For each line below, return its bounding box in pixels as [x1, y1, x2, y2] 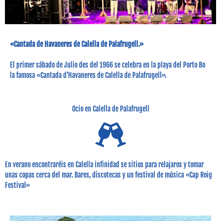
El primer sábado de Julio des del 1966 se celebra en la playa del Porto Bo [10, 61, 205, 70]
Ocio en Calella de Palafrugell [72, 105, 149, 113]
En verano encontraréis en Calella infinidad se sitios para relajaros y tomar [5, 160, 204, 169]
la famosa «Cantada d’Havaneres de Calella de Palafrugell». [10, 71, 166, 80]
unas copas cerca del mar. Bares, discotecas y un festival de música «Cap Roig [5, 171, 212, 180]
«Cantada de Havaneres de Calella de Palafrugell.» [10, 40, 144, 49]
